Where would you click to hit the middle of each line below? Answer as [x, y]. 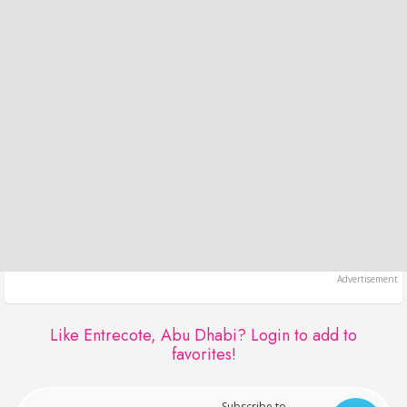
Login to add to [304, 335]
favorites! [203, 354]
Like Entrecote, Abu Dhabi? [150, 335]
